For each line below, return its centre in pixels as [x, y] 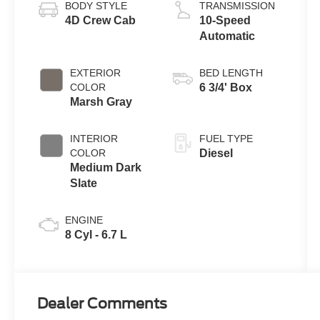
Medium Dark [106, 167]
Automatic [227, 36]
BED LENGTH [231, 72]
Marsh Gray [101, 101]
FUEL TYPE [226, 138]
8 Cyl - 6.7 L [96, 234]
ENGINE [84, 220]
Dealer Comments [102, 304]
